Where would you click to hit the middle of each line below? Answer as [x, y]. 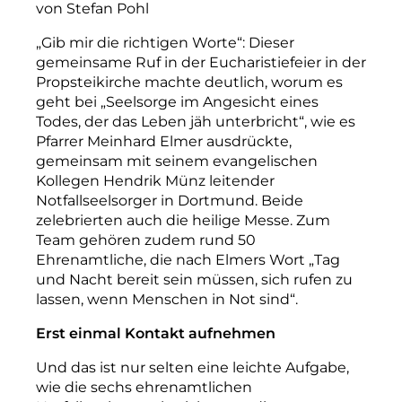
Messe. [268, 221]
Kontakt [155, 334]
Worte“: [218, 43]
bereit [138, 280]
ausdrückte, [249, 142]
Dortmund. [218, 201]
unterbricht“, [261, 122]
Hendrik [132, 181]
